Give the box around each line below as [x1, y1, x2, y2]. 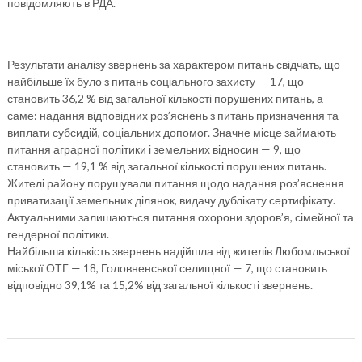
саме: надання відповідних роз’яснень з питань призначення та [6, 108, 339, 122]
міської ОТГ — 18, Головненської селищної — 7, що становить [6, 261, 327, 275]
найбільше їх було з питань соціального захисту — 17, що [6, 74, 304, 88]
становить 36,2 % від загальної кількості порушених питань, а [6, 91, 323, 105]
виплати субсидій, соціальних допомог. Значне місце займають [6, 125, 336, 139]
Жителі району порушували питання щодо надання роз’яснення [6, 176, 344, 190]
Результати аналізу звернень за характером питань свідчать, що [6, 57, 340, 71]
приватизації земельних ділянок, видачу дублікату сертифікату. [6, 193, 335, 207]
